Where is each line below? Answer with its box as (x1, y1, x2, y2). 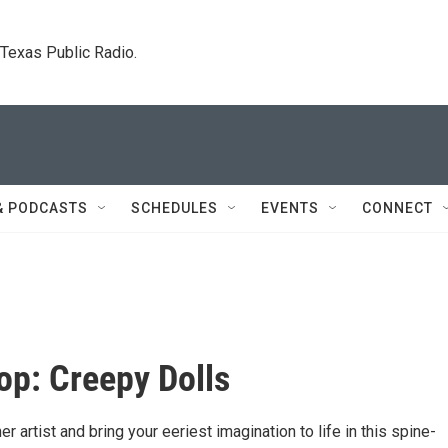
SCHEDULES (131, 200, 218, 216)
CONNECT (362, 200, 433, 216)
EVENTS (261, 200, 319, 216)
